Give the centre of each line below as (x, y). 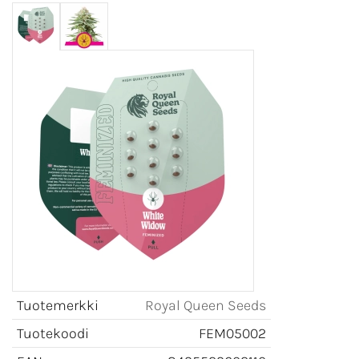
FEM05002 (232, 334)
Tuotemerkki (58, 306)
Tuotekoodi (53, 334)
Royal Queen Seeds (206, 306)
